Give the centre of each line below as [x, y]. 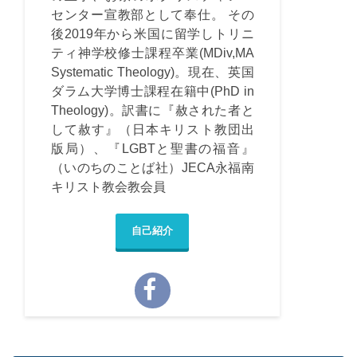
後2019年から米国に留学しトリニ [152, 34]
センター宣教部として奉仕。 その [152, 15]
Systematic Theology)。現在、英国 [152, 72]
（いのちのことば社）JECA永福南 [152, 168]
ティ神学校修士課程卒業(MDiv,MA [152, 53]
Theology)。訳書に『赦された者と [152, 110]
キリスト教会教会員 [108, 187]
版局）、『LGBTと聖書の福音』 [152, 149]
